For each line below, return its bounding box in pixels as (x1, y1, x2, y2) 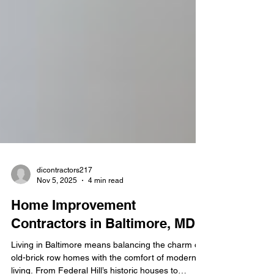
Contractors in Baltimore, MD (11, 254, 195, 270)
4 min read (88, 215, 124, 224)
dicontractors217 (37, 205, 92, 213)
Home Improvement (11, 236, 136, 252)
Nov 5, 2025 (37, 215, 77, 224)
